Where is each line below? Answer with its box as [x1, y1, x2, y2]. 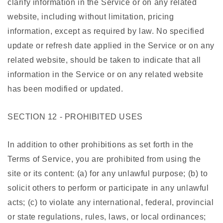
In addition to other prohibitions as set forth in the [7, 140, 194, 149]
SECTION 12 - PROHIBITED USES [7, 112, 143, 121]
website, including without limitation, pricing [7, 12, 174, 21]
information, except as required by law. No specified [7, 27, 205, 36]
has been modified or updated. [7, 85, 123, 94]
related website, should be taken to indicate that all [7, 56, 201, 65]
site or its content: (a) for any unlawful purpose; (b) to [7, 169, 208, 178]
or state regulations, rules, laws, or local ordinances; [7, 213, 207, 222]
